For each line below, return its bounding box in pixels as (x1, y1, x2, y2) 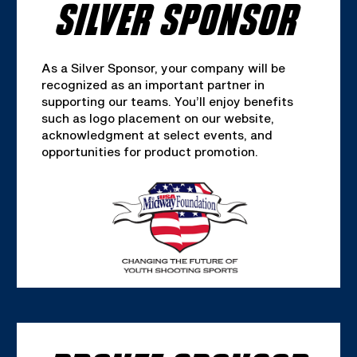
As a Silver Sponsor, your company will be (41, 61, 285, 76)
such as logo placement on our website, (41, 111, 274, 126)
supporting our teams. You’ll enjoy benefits (41, 94, 293, 109)
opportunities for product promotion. (41, 144, 258, 159)
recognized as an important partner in (41, 77, 265, 92)
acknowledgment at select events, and (41, 127, 273, 143)
